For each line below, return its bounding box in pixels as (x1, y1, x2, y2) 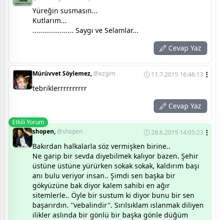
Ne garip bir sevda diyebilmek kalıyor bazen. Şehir (32, 151, 198, 161)
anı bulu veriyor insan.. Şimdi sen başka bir (32, 171, 175, 181)
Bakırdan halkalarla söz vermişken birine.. (32, 141, 170, 151)
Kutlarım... (32, 16, 67, 26)
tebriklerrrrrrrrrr (32, 83, 87, 93)
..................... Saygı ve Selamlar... (32, 26, 138, 35)
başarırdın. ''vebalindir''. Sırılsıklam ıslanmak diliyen (32, 200, 204, 210)
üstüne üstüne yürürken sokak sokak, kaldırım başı (32, 161, 199, 171)
